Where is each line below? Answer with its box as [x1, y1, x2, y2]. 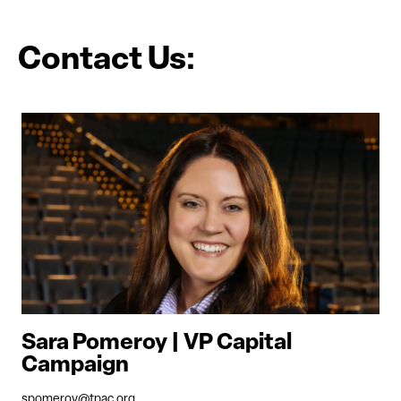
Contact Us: [18, 45, 196, 78]
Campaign [21, 354, 129, 378]
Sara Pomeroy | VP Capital [21, 332, 292, 355]
